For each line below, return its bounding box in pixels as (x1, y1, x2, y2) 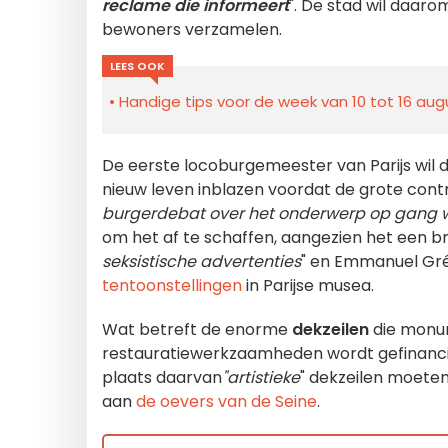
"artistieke (222, 366, 300, 389)
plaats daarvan (102, 366, 222, 389)
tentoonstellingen (102, 274, 242, 297)
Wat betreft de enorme (102, 318, 292, 341)
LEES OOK (110, 58, 165, 74)
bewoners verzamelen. (102, 18, 282, 41)
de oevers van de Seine (136, 390, 317, 413)
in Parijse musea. (242, 274, 374, 297)
